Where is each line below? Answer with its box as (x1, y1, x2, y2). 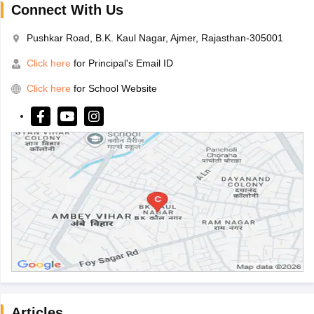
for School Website (73, 83, 157, 95)
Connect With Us (11, 2, 123, 18)
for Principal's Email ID (70, 57, 173, 69)
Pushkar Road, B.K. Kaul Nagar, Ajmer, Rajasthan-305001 (26, 32, 283, 44)
